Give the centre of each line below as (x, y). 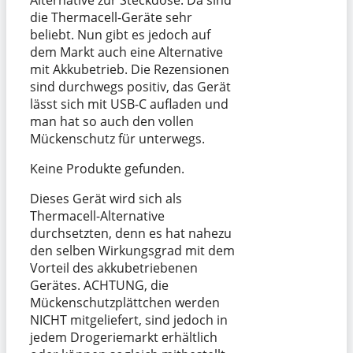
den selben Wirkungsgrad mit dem (132, 250)
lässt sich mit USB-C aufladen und (129, 104)
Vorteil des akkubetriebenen (114, 268)
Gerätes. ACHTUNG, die (99, 285)
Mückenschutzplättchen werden (125, 302)
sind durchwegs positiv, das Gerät (130, 86)
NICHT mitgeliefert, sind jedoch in (129, 320)
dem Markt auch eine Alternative (126, 52)
